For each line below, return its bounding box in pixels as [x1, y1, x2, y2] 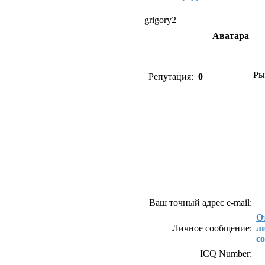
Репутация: [148, 72, 196, 82]
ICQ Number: [200, 248, 252, 258]
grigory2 [144, 15, 176, 25]
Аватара [212, 31, 249, 41]
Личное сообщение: [172, 223, 252, 233]
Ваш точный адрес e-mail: [149, 198, 252, 208]
